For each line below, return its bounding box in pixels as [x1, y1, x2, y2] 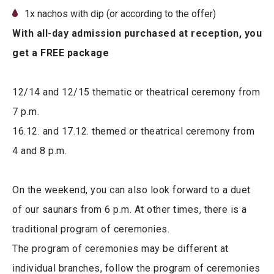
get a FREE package [12, 47, 109, 59]
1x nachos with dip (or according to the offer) [24, 8, 216, 20]
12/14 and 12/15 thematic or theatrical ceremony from [12, 86, 260, 98]
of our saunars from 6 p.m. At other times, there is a [12, 204, 247, 216]
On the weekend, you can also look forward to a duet [12, 184, 251, 196]
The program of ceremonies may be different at [12, 243, 229, 255]
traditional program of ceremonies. [12, 223, 169, 235]
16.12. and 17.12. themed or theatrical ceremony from [12, 125, 254, 138]
